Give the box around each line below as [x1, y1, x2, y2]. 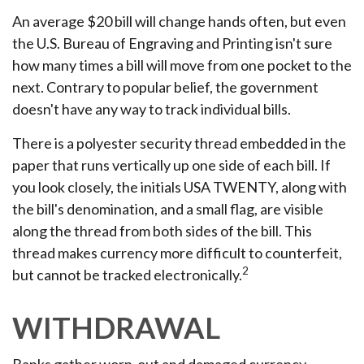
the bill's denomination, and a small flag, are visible [12, 200, 323, 218]
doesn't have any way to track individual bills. [12, 100, 291, 118]
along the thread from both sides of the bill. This [12, 222, 312, 240]
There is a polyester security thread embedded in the [12, 134, 346, 152]
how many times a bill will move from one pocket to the [12, 56, 352, 74]
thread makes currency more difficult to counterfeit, [12, 244, 342, 262]
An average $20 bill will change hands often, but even [12, 12, 346, 30]
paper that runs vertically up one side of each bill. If [12, 156, 331, 174]
